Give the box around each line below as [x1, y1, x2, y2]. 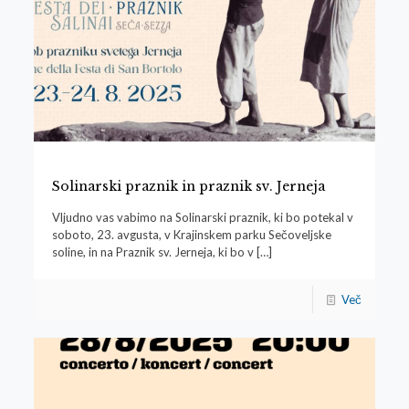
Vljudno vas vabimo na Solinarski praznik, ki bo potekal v [51, 209, 353, 225]
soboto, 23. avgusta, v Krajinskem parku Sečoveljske [51, 226, 331, 242]
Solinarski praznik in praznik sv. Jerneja [51, 177, 325, 194]
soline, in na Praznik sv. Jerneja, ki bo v [51, 244, 254, 259]
